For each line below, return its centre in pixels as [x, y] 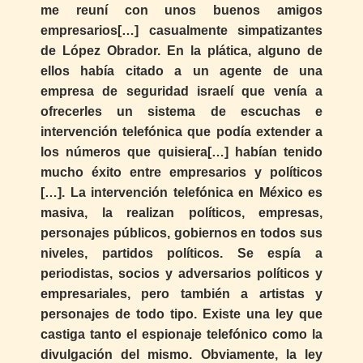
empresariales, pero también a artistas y [181, 293]
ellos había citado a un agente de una [181, 70]
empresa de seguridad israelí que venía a [181, 91]
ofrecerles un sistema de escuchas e [181, 111]
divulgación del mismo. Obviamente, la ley [181, 354]
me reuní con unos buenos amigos [181, 10]
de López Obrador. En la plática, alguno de [181, 50]
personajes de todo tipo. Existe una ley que [181, 314]
